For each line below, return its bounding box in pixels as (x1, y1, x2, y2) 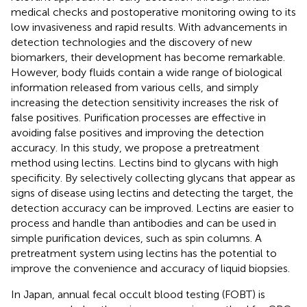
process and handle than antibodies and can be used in (11, 216, 276, 230)
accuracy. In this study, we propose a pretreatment (11, 140, 260, 154)
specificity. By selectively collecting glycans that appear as (11, 171, 295, 184)
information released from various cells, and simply (11, 80, 258, 94)
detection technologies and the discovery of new (11, 35, 252, 49)
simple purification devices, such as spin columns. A (11, 231, 262, 245)
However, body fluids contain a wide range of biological (11, 65, 282, 79)
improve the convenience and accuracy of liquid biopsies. (11, 261, 290, 275)
